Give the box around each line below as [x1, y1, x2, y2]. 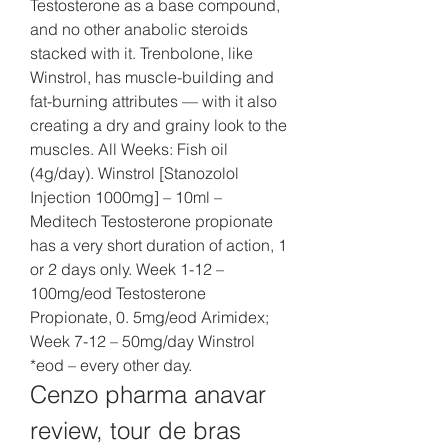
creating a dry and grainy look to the [30, 114, 287, 135]
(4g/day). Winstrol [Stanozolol [30, 162, 239, 183]
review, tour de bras [30, 415, 241, 445]
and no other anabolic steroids [30, 18, 248, 39]
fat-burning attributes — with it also [30, 90, 277, 111]
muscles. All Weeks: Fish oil [30, 138, 228, 159]
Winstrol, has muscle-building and [30, 66, 274, 87]
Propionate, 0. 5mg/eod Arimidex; [30, 306, 269, 327]
